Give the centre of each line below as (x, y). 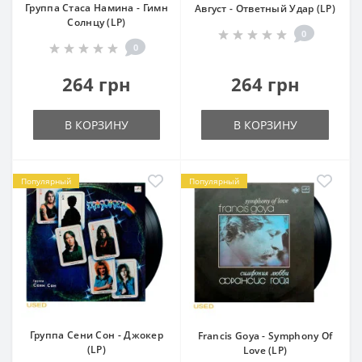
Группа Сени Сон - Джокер (97, 335)
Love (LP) (265, 350)
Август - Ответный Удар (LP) (265, 8)
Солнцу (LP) (97, 22)
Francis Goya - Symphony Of (265, 336)
